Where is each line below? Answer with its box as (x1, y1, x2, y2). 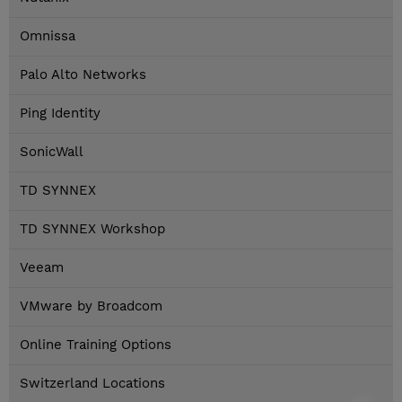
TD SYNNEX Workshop (20, 221, 165, 238)
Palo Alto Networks (20, 66, 146, 83)
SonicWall (20, 144, 83, 161)
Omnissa (20, 28, 75, 45)
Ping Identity (20, 105, 100, 122)
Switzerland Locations (20, 375, 165, 392)
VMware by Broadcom (20, 298, 162, 315)
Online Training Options (20, 336, 171, 354)
